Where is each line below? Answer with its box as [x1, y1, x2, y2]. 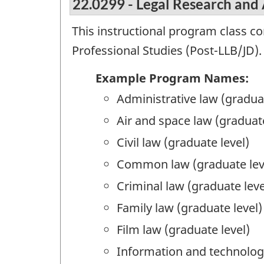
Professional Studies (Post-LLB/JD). [72, 42, 262, 59]
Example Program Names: [95, 70, 249, 86]
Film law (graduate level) [117, 221, 250, 237]
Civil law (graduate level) [117, 134, 249, 150]
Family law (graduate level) [117, 199, 262, 216]
